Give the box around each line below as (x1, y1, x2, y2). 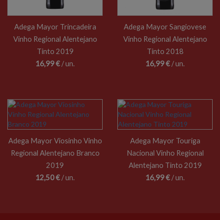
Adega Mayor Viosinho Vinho (8, 137, 102, 145)
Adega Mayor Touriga (130, 137, 200, 145)
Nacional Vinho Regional (126, 149, 204, 157)
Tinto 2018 (146, 47, 184, 55)
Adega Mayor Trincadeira (14, 23, 96, 31)
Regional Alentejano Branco (10, 149, 100, 157)
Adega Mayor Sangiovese (124, 23, 206, 31)
